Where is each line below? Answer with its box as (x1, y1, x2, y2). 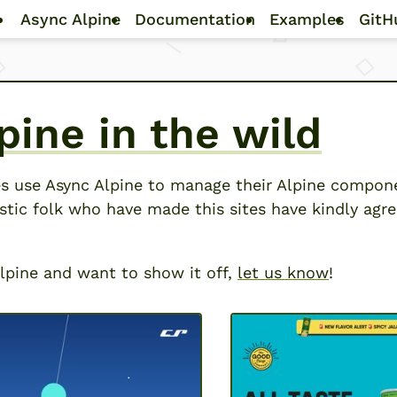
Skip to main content (197, 2, 362, 20)
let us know (237, 263, 329, 282)
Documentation (134, 10, 255, 28)
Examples (269, 10, 345, 28)
